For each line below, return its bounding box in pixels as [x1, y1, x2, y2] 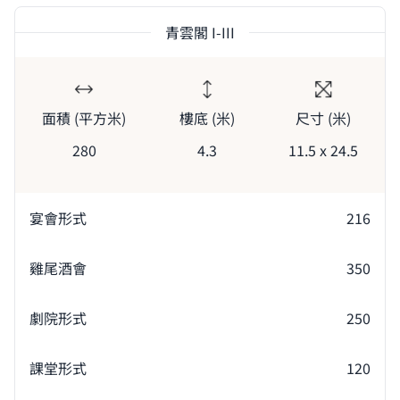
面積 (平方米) [42, 106, 126, 129]
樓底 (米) [179, 106, 235, 129]
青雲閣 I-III [165, 21, 235, 44]
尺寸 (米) [296, 107, 351, 129]
